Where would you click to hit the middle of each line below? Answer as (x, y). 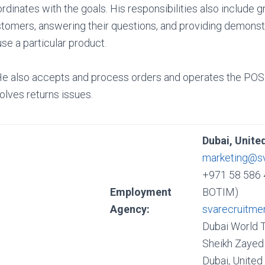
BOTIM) (220, 192)
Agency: (130, 209)
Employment (141, 192)
